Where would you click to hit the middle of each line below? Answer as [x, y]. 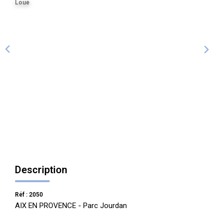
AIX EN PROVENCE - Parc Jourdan [71, 205]
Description [41, 169]
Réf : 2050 [29, 194]
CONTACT [111, 36]
